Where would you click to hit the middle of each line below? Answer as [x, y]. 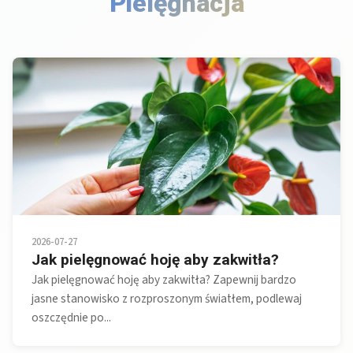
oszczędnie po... [71, 318]
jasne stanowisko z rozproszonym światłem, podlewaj [167, 299]
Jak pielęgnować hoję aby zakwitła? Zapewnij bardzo [164, 280]
